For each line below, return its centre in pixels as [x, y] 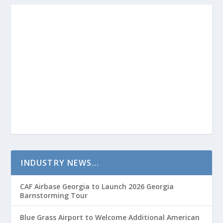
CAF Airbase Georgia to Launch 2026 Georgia [97, 186]
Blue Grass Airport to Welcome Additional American [110, 217]
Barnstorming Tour [54, 195]
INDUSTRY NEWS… [60, 163]
